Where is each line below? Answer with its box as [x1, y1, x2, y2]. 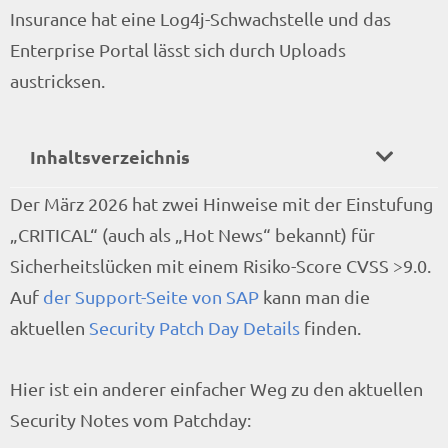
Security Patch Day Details [89, 317, 300, 338]
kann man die [259, 286, 370, 307]
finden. [300, 317, 361, 338]
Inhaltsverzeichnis [30, 145, 190, 168]
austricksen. [10, 70, 105, 91]
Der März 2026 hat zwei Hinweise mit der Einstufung [10, 193, 433, 214]
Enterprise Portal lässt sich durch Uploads [10, 39, 346, 60]
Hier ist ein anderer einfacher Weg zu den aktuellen [10, 378, 423, 399]
